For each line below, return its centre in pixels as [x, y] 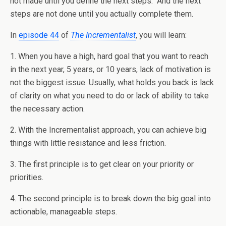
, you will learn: [162, 35]
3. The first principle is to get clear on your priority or [102, 164]
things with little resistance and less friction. [89, 143]
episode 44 [39, 35]
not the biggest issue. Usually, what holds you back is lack [112, 82]
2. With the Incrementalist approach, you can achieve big [108, 130]
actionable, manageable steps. [65, 212]
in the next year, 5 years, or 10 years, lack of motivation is [110, 69]
